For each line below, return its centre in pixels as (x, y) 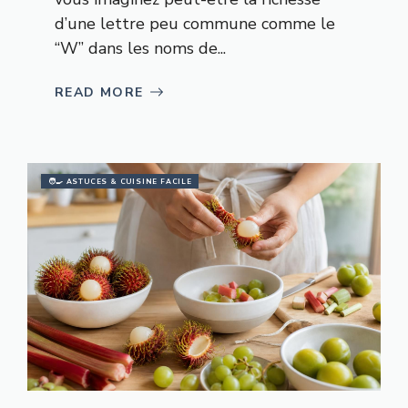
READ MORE (99, 92)
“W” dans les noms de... (140, 48)
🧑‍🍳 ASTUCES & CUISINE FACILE (120, 181)
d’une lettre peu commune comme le (195, 23)
